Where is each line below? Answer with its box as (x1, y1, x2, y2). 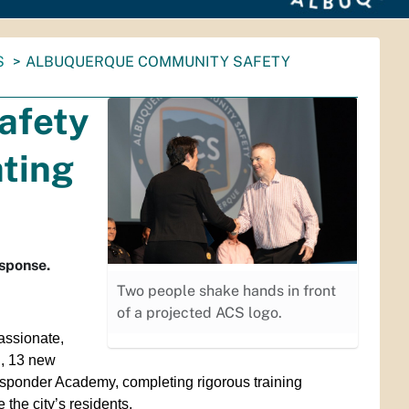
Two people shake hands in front (117, 282, 337, 299)
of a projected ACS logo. (117, 304, 283, 321)
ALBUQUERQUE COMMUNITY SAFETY (26, 53, 290, 70)
